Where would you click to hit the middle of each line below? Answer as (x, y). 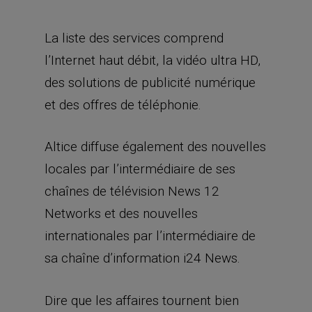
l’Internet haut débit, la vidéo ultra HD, (153, 60)
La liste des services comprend (134, 38)
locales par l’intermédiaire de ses (140, 169)
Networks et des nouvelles (121, 213)
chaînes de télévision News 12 (132, 191)
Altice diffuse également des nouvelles (155, 147)
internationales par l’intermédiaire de (150, 236)
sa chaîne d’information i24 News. (142, 258)
